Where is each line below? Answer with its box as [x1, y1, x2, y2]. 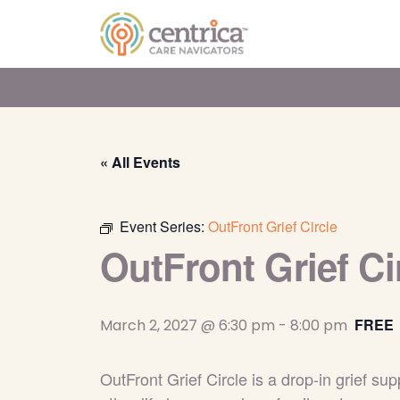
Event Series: [120, 216, 208, 237]
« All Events [100, 152, 180, 172]
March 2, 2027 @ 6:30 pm [100, 315, 275, 336]
